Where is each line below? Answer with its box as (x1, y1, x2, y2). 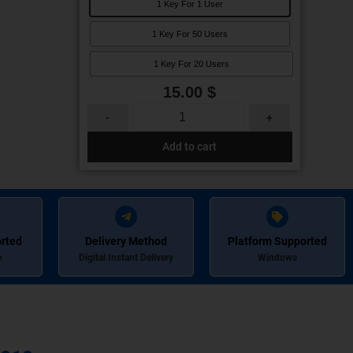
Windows (257, 252, 297, 264)
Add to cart (162, 140, 217, 154)
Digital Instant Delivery (78, 252, 173, 264)
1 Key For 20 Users (153, 59, 229, 69)
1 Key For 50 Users (151, 29, 228, 39)
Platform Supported (227, 235, 327, 248)
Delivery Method (84, 235, 167, 248)
